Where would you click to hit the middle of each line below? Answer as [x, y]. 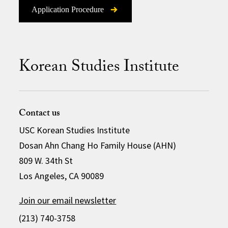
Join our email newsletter [68, 201]
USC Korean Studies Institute [75, 130]
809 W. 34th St [46, 161]
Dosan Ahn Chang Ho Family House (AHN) [98, 146]
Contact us [40, 115]
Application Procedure [68, 10]
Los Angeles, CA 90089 [62, 176]
